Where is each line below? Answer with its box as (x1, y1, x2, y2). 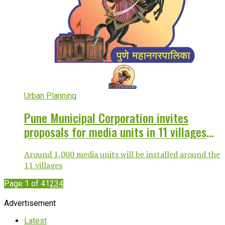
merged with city (24, 136, 103, 155)
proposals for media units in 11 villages (24, 122, 206, 141)
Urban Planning (24, 90, 76, 100)
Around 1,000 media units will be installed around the (24, 148, 220, 160)
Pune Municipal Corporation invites (24, 108, 188, 127)
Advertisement (4, 198, 56, 208)
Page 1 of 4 (4, 178, 45, 188)
